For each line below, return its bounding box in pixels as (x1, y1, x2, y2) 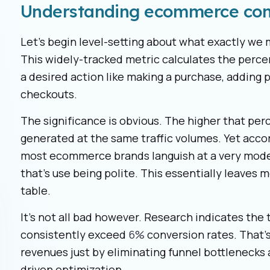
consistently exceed (20, 227, 128, 242)
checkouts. (20, 87, 77, 102)
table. (20, 183, 51, 198)
